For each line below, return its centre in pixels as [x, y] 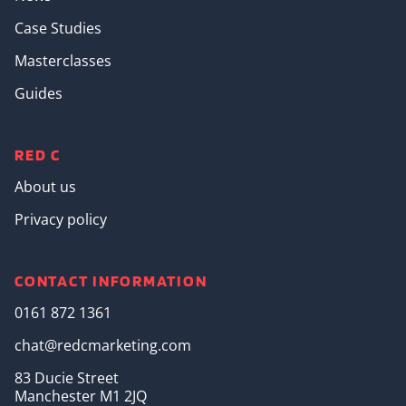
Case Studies [58, 29]
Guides [39, 94]
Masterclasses [63, 61]
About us [45, 187]
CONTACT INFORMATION [111, 281]
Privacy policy [61, 220]
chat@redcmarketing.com [103, 346]
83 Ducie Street [67, 378]
